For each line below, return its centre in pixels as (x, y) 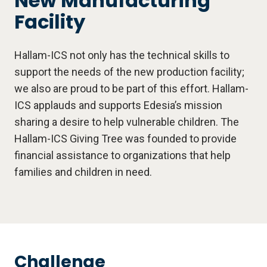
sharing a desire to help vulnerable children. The (127, 122)
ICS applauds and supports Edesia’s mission (118, 105)
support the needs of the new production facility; (129, 72)
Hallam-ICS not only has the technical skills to (122, 55)
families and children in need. (83, 172)
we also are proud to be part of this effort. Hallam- (131, 89)
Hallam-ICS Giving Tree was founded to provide (125, 139)
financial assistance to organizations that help (122, 156)
